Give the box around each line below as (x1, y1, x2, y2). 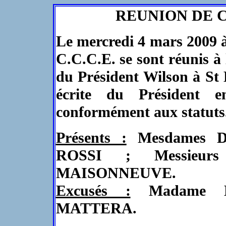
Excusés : (55, 182, 131, 199)
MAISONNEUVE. (55, 164, 176, 182)
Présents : (55, 129, 127, 146)
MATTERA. (55, 200, 137, 217)
